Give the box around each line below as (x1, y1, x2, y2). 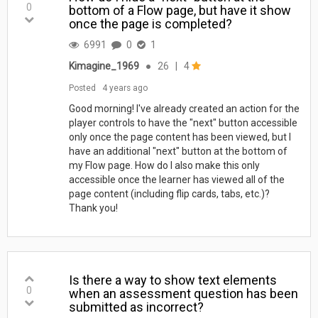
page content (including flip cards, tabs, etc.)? (68, 187, 270, 199)
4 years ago (102, 82, 148, 93)
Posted (68, 82, 96, 93)
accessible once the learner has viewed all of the (68, 173, 285, 185)
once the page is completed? (68, 16, 232, 31)
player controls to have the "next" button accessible (68, 116, 297, 128)
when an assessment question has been (68, 285, 298, 301)
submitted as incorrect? (68, 299, 204, 314)
